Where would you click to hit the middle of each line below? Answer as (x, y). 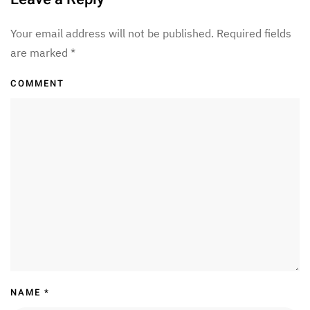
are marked (40, 53)
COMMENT (37, 84)
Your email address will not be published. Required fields (151, 34)
